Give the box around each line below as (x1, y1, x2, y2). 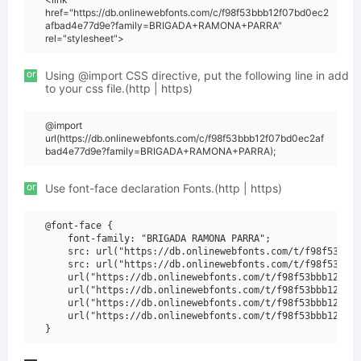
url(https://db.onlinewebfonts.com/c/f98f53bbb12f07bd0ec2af (45, 132, 324, 144)
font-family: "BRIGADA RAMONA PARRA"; (45, 233, 271, 244)
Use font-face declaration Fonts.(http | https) (45, 181, 282, 195)
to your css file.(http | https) (45, 81, 193, 95)
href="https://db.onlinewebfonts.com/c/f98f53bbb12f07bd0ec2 (45, 6, 329, 19)
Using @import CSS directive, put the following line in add (45, 68, 349, 82)
